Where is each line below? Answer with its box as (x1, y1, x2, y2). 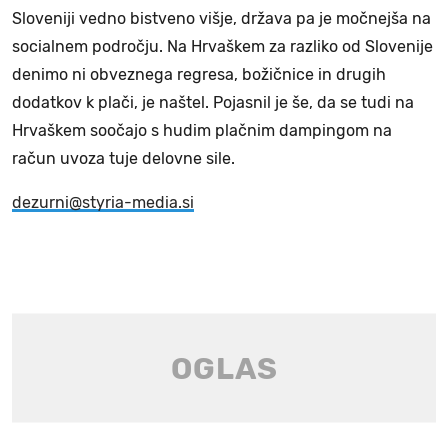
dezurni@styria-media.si (12, 193, 194, 213)
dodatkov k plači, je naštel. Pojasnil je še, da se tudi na (12, 93, 414, 113)
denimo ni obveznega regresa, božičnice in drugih (12, 65, 386, 85)
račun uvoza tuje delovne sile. (12, 149, 235, 169)
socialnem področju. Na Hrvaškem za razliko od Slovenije (12, 37, 433, 57)
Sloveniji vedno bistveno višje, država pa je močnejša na (12, 9, 431, 29)
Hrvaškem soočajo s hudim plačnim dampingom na (12, 121, 392, 141)
